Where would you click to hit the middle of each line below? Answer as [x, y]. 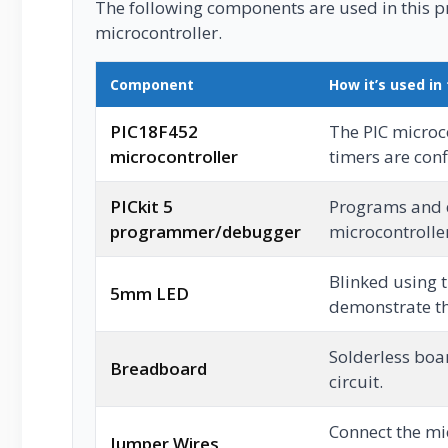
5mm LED [149, 293]
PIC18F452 [154, 131]
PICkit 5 [141, 206]
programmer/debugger [205, 231]
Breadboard [158, 368]
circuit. [356, 381]
